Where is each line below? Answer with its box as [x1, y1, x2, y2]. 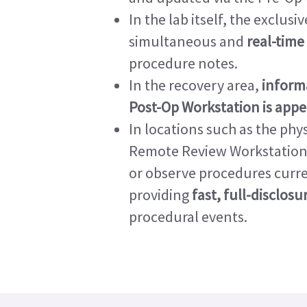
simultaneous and [129, 32, 247, 51]
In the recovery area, [129, 75, 262, 95]
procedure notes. [129, 53, 238, 73]
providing [129, 185, 192, 204]
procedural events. [129, 207, 247, 226]
